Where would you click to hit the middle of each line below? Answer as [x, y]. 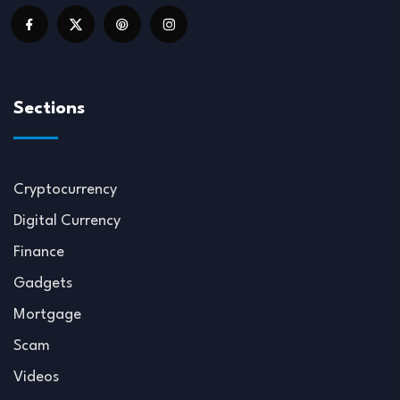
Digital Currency [67, 221]
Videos [36, 378]
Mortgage [47, 315]
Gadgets [43, 284]
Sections [49, 109]
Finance [39, 253]
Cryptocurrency [65, 190]
